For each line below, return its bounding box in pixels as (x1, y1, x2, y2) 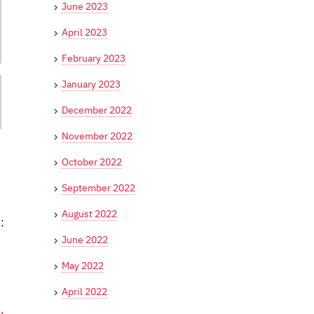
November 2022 (62, 129, 132, 142)
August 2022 (62, 207, 117, 220)
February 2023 (62, 51, 125, 64)
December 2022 (62, 103, 132, 116)
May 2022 (62, 259, 104, 272)
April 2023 (62, 25, 107, 39)
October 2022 (62, 155, 122, 168)
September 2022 (62, 181, 135, 194)
